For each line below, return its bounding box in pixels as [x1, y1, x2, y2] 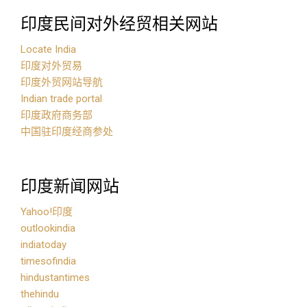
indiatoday [21, 238, 66, 251]
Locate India [21, 43, 76, 56]
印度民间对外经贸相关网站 [21, 15, 218, 33]
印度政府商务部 [21, 109, 93, 121]
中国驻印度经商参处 [21, 125, 113, 138]
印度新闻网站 [21, 177, 119, 195]
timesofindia [21, 255, 76, 267]
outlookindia [21, 222, 75, 234]
